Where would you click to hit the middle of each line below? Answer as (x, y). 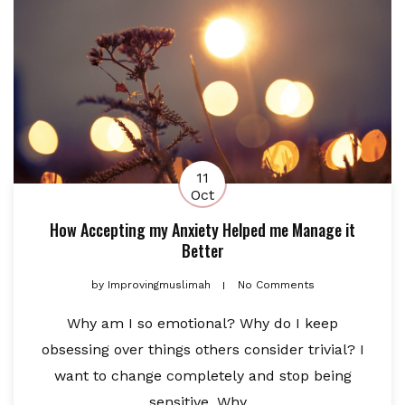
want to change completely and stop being (202, 376)
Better (202, 251)
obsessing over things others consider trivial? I (202, 350)
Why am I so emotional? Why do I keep (202, 324)
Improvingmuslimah (159, 285)
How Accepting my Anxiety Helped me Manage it (202, 230)
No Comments (276, 285)
